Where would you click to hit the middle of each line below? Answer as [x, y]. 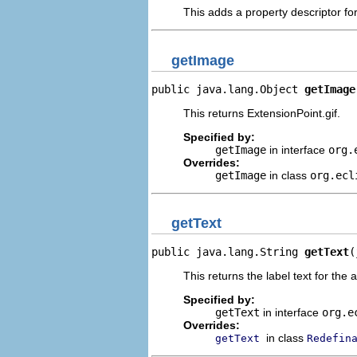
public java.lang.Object [228, 89]
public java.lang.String [228, 252]
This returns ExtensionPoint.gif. [262, 113]
